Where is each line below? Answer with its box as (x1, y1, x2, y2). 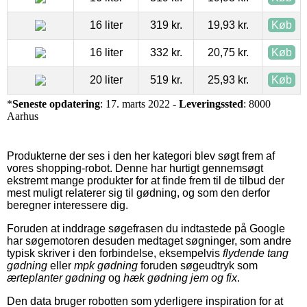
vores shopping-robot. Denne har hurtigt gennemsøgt (7, 162, 263, 174)
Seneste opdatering (12, 97, 100, 110)
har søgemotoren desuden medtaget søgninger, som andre (7, 234, 291, 247)
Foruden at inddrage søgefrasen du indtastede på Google (7, 222, 285, 234)
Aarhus (7, 110, 38, 122)
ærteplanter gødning (7, 271, 106, 284)
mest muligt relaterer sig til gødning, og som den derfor (7, 186, 270, 199)
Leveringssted (179, 97, 243, 110)
